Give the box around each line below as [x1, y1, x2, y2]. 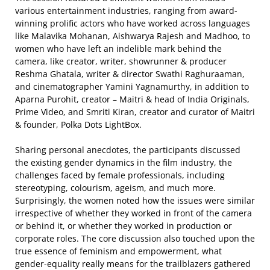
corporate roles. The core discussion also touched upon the [15, 233, 255, 244]
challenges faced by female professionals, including [15, 169, 225, 181]
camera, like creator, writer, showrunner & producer [15, 55, 227, 67]
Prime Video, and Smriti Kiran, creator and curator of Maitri [15, 106, 255, 118]
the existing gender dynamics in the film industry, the [15, 157, 232, 168]
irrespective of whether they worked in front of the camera [15, 207, 252, 219]
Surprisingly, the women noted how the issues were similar [15, 195, 255, 206]
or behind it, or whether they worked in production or [15, 220, 232, 231]
